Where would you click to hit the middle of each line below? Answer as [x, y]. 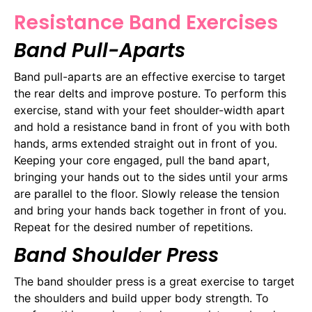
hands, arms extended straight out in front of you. [146, 143]
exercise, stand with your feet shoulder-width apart [149, 110]
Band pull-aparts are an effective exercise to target [150, 76]
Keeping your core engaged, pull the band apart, [142, 160]
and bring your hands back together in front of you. [150, 210]
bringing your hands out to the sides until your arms [151, 177]
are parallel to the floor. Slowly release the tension [147, 193]
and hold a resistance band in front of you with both [152, 126]
